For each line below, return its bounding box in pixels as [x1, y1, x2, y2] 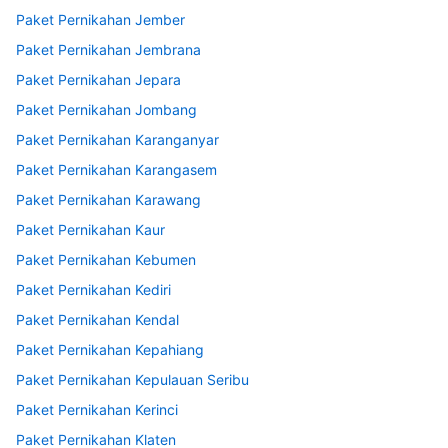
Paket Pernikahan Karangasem [16, 161, 217, 179]
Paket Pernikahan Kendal [16, 311, 179, 329]
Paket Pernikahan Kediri [16, 281, 171, 299]
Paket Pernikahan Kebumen [16, 251, 196, 269]
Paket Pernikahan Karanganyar [16, 131, 219, 149]
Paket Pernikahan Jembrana [16, 41, 201, 59]
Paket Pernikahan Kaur [16, 221, 165, 239]
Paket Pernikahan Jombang [16, 101, 197, 119]
